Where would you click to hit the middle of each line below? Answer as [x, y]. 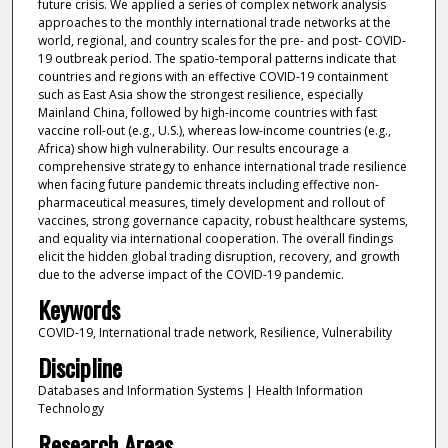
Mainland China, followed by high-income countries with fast [207, 112]
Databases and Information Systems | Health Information [200, 391]
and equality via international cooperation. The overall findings [215, 238]
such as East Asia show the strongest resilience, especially [200, 94]
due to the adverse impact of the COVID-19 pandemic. [190, 274]
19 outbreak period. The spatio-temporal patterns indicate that [216, 58]
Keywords [78, 308]
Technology [70, 409]
